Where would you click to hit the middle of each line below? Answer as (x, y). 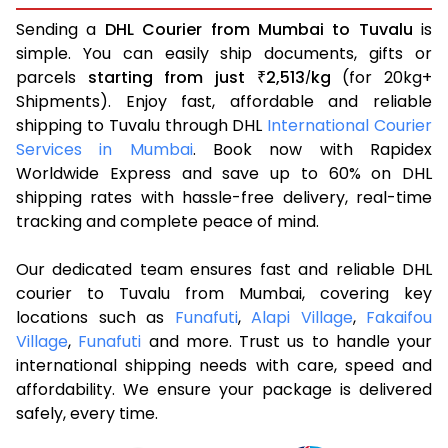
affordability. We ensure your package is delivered (224, 389)
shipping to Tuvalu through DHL (142, 125)
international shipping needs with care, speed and (224, 365)
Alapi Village (302, 317)
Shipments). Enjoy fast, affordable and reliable (224, 101)
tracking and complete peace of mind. (167, 221)
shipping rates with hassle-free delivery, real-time (224, 197)
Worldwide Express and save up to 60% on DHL (224, 173)
